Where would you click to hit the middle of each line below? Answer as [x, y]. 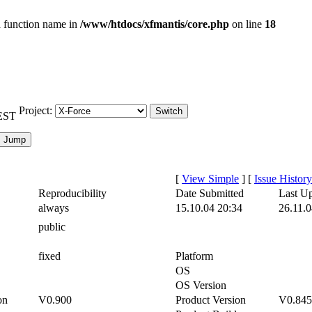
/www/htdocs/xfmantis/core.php [155, 24]
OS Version [201, 285]
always [54, 208]
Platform [194, 256]
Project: [37, 110]
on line [247, 24]
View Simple [210, 179]
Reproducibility [72, 193]
